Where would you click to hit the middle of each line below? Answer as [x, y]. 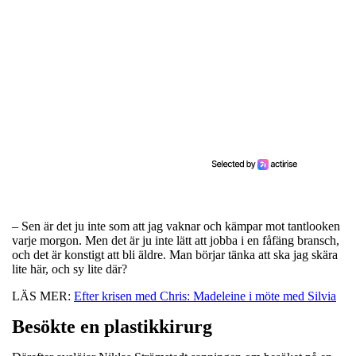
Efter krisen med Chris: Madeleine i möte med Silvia [205, 296]
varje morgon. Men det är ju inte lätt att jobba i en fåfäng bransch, [176, 240]
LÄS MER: [43, 296]
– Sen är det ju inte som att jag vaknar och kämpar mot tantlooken [176, 226]
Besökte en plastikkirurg [112, 326]
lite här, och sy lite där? [70, 269]
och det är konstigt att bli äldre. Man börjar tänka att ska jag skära [175, 254]
